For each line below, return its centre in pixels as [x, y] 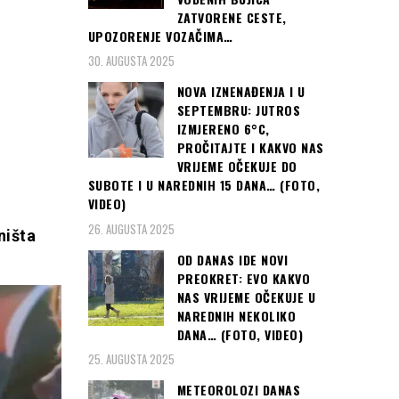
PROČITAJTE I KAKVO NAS [250, 148]
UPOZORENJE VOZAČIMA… [160, 36]
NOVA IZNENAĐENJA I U [241, 92]
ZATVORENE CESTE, [232, 17]
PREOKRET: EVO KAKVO [243, 278]
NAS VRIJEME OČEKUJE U [246, 297]
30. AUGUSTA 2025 [131, 61]
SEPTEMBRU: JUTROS [238, 110]
